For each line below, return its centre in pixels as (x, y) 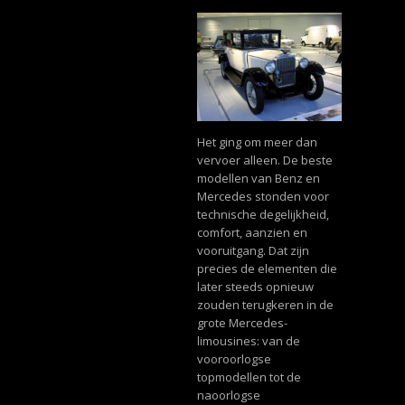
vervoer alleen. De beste (264, 160)
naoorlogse (228, 395)
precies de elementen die (267, 268)
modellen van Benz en (258, 178)
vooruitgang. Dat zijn (253, 250)
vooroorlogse (234, 358)
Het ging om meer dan (257, 141)
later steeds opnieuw (255, 286)
